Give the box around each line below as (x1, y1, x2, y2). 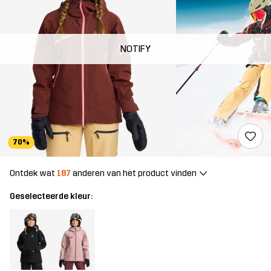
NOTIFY (120, 43, 151, 54)
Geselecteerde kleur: (10, 191, 93, 202)
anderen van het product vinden (71, 168, 197, 178)
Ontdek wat (10, 168, 57, 178)
